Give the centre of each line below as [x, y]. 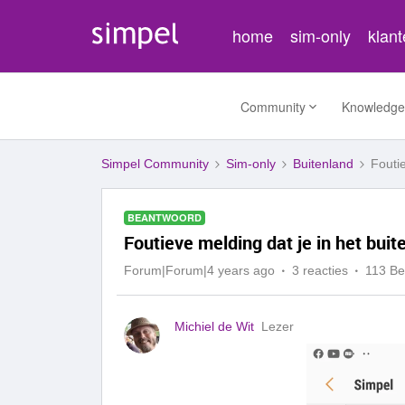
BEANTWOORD [165, 217]
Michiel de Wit [214, 326]
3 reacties [320, 270]
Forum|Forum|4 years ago [199, 270]
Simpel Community [155, 164]
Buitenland [323, 164]
